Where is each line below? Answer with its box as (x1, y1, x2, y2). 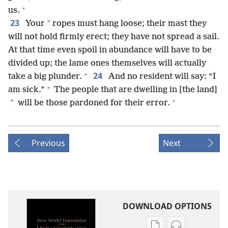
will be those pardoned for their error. (16, 98, 170, 108)
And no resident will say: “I (106, 72, 216, 81)
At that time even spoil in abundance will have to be (8, 45, 212, 55)
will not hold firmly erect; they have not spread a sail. (8, 32, 219, 42)
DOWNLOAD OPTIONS (122, 201, 212, 212)
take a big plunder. (8, 72, 82, 81)
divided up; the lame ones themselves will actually (8, 59, 206, 68)
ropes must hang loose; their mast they (50, 19, 207, 28)
